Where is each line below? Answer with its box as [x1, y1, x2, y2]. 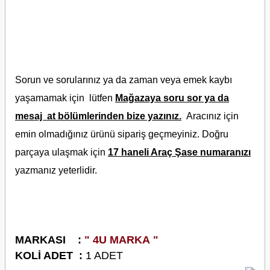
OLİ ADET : [23, 250, 86, 262]
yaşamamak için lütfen [15, 93, 115, 103]
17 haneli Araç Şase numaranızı [108, 147, 251, 157]
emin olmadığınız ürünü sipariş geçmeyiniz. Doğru [15, 129, 228, 139]
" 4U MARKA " [84, 234, 159, 246]
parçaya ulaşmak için [15, 147, 108, 157]
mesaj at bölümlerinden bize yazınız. [15, 111, 181, 121]
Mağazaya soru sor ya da [115, 93, 229, 103]
